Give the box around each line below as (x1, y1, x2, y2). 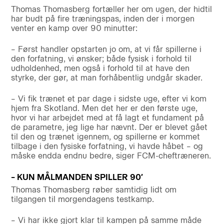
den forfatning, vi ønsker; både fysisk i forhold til (10, 54, 191, 64)
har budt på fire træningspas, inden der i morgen (10, 14, 194, 24)
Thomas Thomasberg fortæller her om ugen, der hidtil (10, 4, 212, 14)
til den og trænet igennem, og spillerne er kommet (10, 132, 200, 142)
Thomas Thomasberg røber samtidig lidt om (10, 184, 176, 194)
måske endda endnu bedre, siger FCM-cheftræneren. (10, 151, 211, 161)
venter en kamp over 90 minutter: (10, 23, 137, 33)
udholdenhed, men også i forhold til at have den (10, 63, 189, 73)
